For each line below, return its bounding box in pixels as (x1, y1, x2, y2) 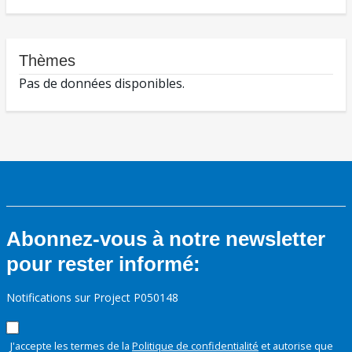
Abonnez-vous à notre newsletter (6, 227, 325, 251)
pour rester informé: (6, 252, 200, 277)
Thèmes (19, 52, 75, 70)
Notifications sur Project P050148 (6, 290, 178, 306)
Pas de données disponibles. (19, 75, 185, 93)
